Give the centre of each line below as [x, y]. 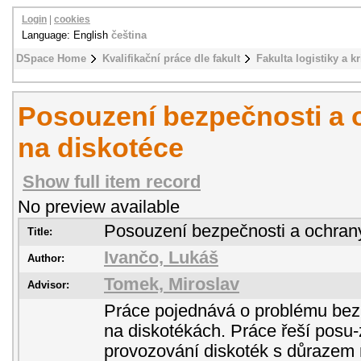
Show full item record [112, 182]
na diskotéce [101, 147]
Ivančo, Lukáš [161, 258]
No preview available [99, 207]
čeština [129, 35]
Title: [40, 232]
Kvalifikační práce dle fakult [171, 58]
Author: [46, 258]
